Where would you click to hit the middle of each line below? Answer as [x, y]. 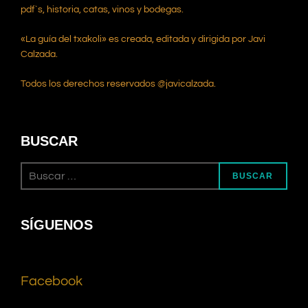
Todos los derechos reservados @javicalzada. [118, 84]
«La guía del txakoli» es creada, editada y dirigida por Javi [143, 40]
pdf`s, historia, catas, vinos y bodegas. [102, 10]
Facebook [52, 282]
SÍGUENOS [57, 225]
